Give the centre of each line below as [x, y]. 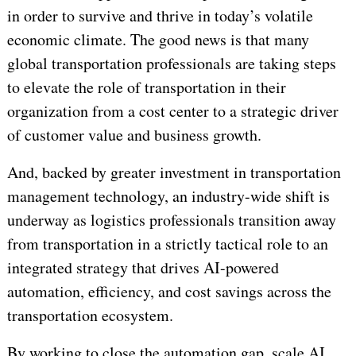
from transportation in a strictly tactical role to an [167, 244]
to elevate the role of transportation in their [146, 87]
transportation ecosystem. [90, 315]
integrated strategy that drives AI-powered [143, 268]
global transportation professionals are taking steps [171, 64]
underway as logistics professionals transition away [171, 220]
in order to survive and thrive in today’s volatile [160, 16]
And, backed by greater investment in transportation [174, 172]
